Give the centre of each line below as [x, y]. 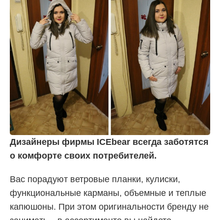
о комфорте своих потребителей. [83, 155]
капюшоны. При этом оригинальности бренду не [109, 206]
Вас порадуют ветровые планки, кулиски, [95, 179]
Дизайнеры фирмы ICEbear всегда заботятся [109, 142]
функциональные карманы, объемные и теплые [108, 193]
